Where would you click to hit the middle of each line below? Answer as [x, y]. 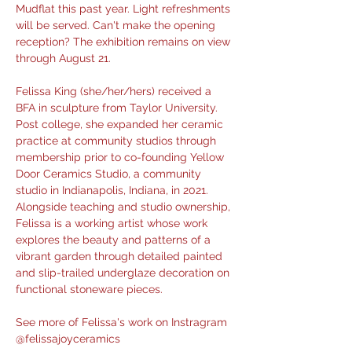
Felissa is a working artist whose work [113, 224]
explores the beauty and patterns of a [115, 240]
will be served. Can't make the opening [117, 26]
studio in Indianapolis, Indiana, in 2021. [114, 191]
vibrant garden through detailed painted [121, 257]
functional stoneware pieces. [89, 290]
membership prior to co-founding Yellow [121, 158]
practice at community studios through [117, 141]
